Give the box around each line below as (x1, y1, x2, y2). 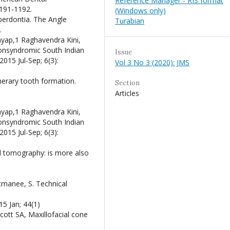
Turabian (115, 15, 144, 26)
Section (115, 78, 140, 87)
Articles (115, 88, 139, 98)
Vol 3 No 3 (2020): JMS (115, 57, 189, 67)
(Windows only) (115, 5, 166, 15)
